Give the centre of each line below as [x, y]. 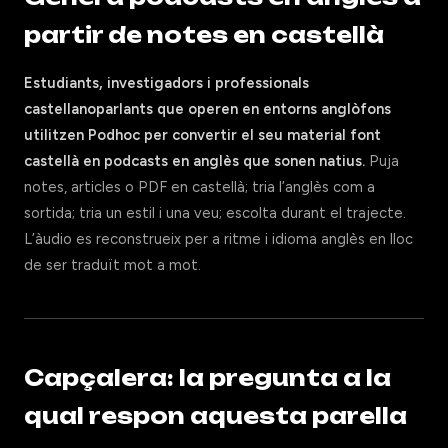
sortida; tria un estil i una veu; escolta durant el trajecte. [215, 213]
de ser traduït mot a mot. [112, 265]
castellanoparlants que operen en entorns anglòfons [207, 109]
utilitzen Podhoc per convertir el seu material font [202, 135]
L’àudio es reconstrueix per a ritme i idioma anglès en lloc [218, 239]
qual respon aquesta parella [215, 416]
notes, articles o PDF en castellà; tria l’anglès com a [199, 187]
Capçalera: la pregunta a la [207, 378]
